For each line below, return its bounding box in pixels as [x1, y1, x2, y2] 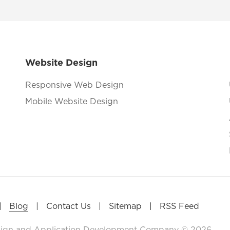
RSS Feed [159, 202, 199, 211]
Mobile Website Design [25, 98, 119, 106]
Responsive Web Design [25, 81, 124, 90]
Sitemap [108, 202, 142, 211]
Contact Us [46, 202, 91, 211]
